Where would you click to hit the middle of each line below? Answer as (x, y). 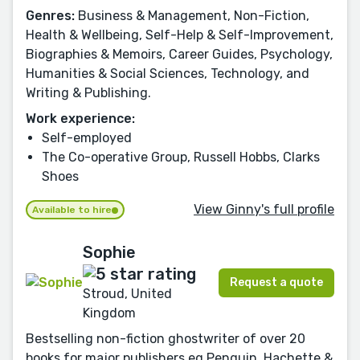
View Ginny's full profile (264, 209)
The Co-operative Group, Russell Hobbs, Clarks (181, 157)
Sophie (109, 253)
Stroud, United (127, 293)
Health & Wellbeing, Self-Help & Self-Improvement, (180, 35)
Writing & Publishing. (88, 93)
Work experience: (80, 119)
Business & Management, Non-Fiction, (192, 16)
